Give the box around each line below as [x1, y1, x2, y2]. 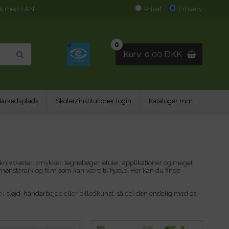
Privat [144, 5, 162, 13]
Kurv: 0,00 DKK [123, 49, 182, 59]
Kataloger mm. [148, 97, 194, 105]
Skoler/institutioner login [55, 97, 131, 105]
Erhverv [178, 5, 202, 13]
